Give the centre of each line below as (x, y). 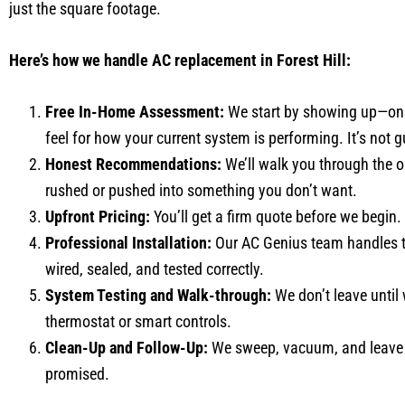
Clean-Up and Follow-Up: (127, 348)
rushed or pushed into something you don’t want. (201, 190)
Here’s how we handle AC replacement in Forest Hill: (180, 60)
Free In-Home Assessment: (135, 112)
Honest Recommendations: (133, 164)
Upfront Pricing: (98, 217)
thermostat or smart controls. (138, 321)
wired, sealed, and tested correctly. (155, 269)
